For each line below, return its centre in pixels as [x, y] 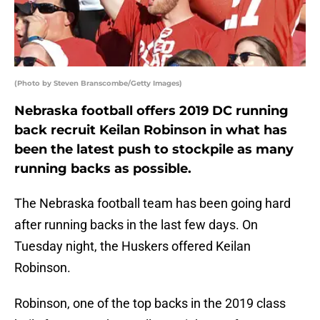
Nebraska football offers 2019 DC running [151, 111]
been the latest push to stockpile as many [154, 150]
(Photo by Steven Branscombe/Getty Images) [98, 84]
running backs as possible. [103, 169]
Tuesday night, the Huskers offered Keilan [132, 246]
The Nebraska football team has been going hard [152, 204]
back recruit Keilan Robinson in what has [151, 130]
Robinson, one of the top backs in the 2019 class [150, 304]
